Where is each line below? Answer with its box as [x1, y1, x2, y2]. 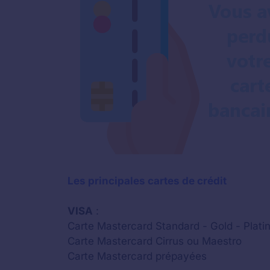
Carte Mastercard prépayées [67, 250, 207, 262]
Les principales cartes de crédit [67, 175, 227, 187]
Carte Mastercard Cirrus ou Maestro [67, 235, 242, 247]
